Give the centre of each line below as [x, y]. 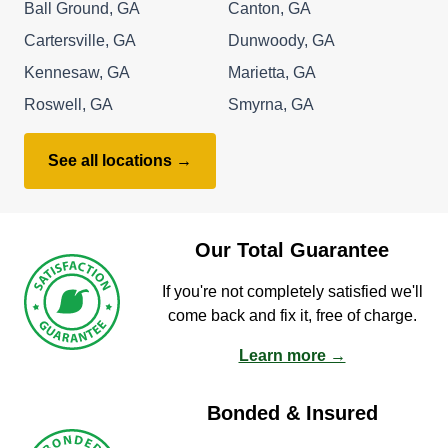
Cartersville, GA [80, 40]
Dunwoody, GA [281, 40]
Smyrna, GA [271, 104]
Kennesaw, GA [77, 72]
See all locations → [120, 160]
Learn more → [292, 355]
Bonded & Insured [292, 412]
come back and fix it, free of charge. [292, 315]
